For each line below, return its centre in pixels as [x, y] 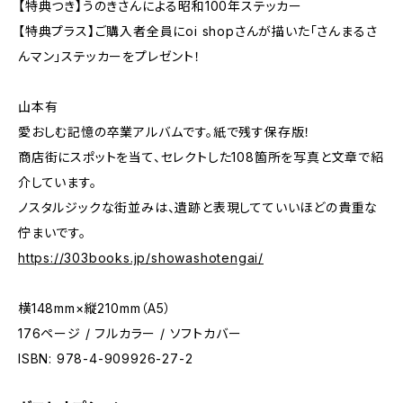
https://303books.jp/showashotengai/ [141, 258]
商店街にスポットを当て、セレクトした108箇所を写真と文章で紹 [201, 157]
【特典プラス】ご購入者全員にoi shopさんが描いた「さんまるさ [198, 31]
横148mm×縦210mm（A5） [95, 308]
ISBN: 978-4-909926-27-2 [106, 358]
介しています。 [58, 182]
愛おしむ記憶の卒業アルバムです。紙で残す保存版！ [165, 132]
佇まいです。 [52, 233]
